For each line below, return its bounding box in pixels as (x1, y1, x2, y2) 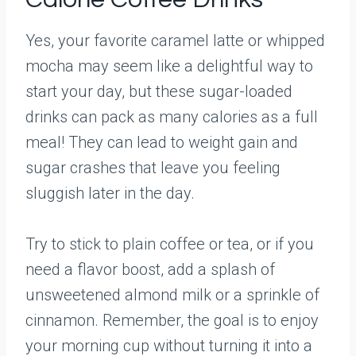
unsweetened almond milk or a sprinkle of (25, 285, 319, 304)
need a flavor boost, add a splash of (25, 260, 275, 279)
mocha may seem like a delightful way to (25, 56, 313, 75)
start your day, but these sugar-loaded (25, 82, 292, 101)
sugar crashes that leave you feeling (25, 158, 281, 177)
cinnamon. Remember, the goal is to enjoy (25, 311, 319, 330)
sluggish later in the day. (25, 184, 195, 203)
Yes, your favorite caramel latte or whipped (25, 31, 325, 50)
